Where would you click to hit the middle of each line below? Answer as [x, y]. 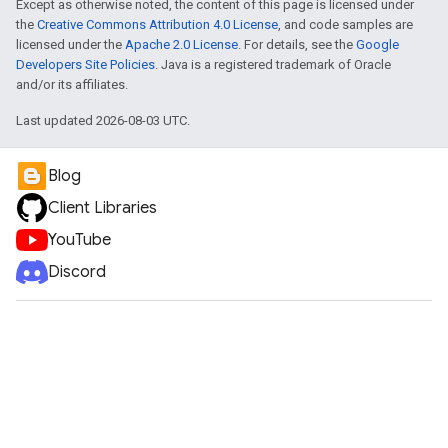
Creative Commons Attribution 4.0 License [157, 24]
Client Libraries [102, 208]
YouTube [79, 240]
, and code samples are [345, 24]
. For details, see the [297, 44]
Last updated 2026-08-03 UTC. [103, 120]
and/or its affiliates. [72, 84]
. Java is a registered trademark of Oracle [273, 64]
